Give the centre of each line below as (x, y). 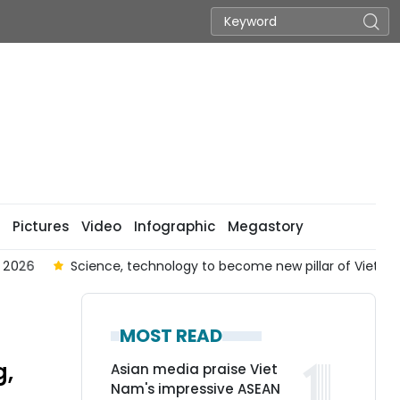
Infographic (174, 226)
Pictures (40, 226)
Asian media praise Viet (194, 369)
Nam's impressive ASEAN (196, 389)
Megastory (265, 226)
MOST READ (171, 336)
